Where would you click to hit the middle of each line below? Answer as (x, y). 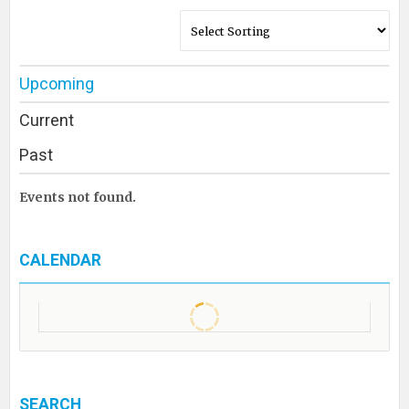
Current (47, 120)
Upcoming (57, 84)
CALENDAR (60, 260)
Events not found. (78, 197)
